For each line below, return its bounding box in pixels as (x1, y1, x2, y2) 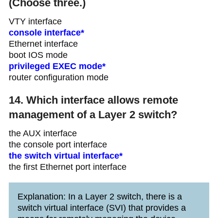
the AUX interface (8, 128, 77, 138)
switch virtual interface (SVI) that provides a (17, 202, 186, 213)
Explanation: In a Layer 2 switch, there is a (17, 191, 182, 201)
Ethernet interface (8, 38, 78, 49)
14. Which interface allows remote (8, 93, 178, 106)
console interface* (8, 27, 84, 37)
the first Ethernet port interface (8, 162, 127, 172)
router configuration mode (8, 72, 109, 82)
